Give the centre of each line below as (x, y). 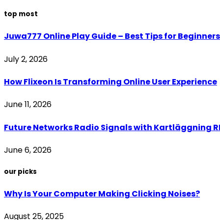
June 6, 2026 (28, 150)
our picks (20, 171)
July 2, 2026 (26, 59)
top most (21, 14)
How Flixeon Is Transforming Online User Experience (110, 82)
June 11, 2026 (28, 105)
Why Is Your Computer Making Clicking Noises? (102, 194)
